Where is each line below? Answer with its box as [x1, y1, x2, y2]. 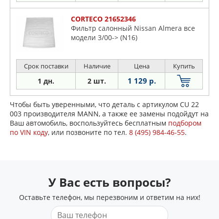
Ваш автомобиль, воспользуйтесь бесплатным [10, 118, 168, 128]
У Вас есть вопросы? [48, 174, 171, 190]
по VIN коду [10, 127, 48, 137]
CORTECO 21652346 [71, 14, 136, 23]
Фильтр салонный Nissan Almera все [71, 23, 195, 33]
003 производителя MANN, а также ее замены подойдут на [10, 109, 209, 118]
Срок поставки [23, 61, 68, 70]
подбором [168, 118, 201, 128]
